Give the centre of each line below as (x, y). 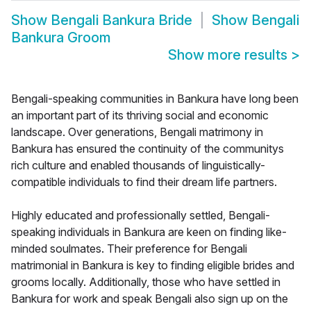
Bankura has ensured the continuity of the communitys (148, 149)
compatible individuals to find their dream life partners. (144, 182)
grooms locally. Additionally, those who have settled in (146, 282)
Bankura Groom (61, 38)
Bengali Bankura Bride (121, 20)
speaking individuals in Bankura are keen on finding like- (149, 232)
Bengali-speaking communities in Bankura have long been (155, 99)
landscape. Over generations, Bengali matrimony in (137, 132)
